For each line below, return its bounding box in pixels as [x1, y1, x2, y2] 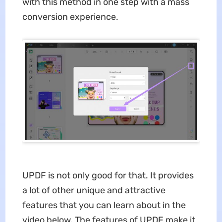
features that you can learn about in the [22, 199, 186, 211]
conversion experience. [22, 11, 118, 23]
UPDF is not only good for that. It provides [22, 169, 194, 181]
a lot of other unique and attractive [22, 184, 166, 196]
